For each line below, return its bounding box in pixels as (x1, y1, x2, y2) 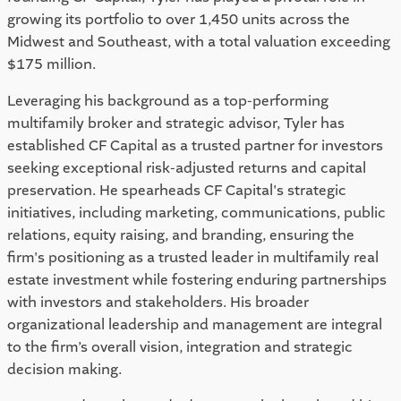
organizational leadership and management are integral (7, 315, 382, 334)
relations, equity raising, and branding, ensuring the (7, 226, 354, 244)
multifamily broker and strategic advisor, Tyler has (7, 114, 345, 132)
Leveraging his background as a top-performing (7, 91, 328, 110)
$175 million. (7, 55, 96, 73)
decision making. (7, 360, 122, 379)
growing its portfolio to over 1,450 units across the (7, 10, 350, 29)
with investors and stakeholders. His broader (7, 293, 309, 311)
